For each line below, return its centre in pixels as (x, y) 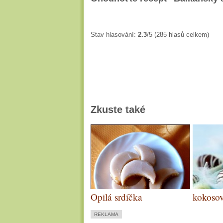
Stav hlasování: (114, 35)
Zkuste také (118, 109)
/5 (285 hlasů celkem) (178, 35)
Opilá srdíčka (116, 197)
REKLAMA (106, 214)
